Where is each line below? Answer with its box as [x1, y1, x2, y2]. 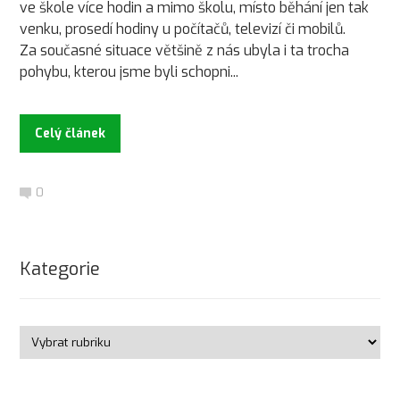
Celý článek [35, 124, 106, 142]
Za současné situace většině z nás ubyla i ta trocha [20, 40, 350, 60]
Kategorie [20, 256, 101, 281]
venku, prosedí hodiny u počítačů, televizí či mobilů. [20, 19, 346, 38]
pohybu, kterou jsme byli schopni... [20, 62, 239, 81]
